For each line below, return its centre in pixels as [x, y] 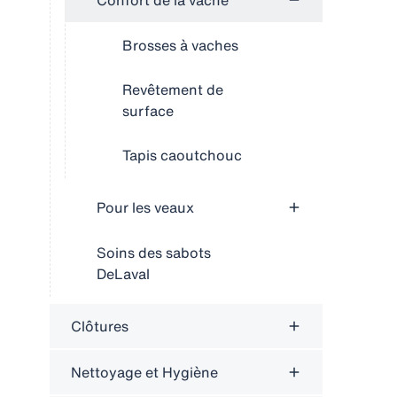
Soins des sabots [154, 253]
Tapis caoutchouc [182, 155]
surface [148, 111]
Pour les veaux [145, 207]
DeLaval [123, 274]
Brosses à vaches [180, 45]
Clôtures [100, 326]
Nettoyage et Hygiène [144, 372]
